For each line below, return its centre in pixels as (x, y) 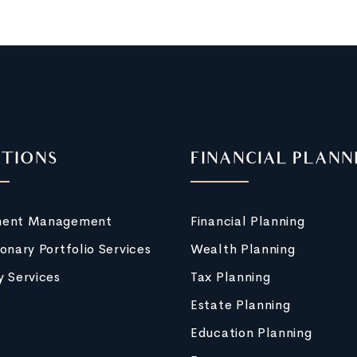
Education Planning (251, 333)
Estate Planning (241, 305)
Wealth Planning (243, 249)
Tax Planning (231, 277)
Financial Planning (248, 221)
